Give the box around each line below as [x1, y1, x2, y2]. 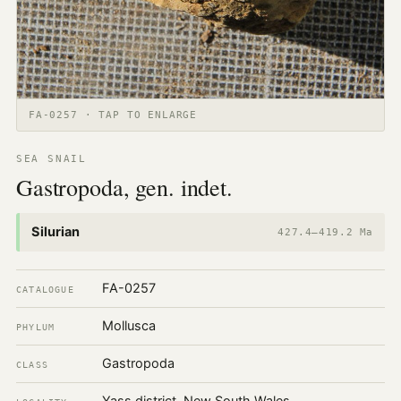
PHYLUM [15, 322, 55, 333]
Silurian [30, 224, 80, 241]
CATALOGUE [15, 285, 74, 295]
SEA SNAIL [15, 153, 87, 165]
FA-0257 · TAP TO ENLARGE [28, 109, 198, 121]
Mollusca [101, 318, 156, 335]
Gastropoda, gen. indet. [15, 172, 233, 203]
